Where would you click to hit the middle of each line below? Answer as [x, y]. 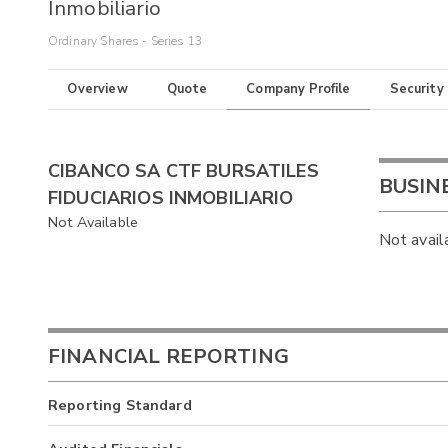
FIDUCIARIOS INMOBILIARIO [171, 198]
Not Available [93, 222]
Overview [97, 89]
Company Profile [298, 89]
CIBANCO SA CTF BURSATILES [183, 171]
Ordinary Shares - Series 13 [125, 41]
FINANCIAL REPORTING [168, 356]
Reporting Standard [120, 404]
